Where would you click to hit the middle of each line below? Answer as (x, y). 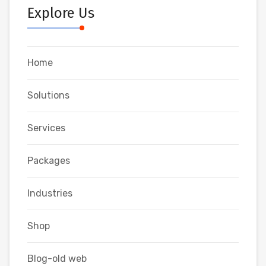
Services (46, 128)
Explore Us (61, 13)
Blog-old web (57, 259)
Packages (49, 161)
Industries (50, 194)
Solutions (48, 96)
